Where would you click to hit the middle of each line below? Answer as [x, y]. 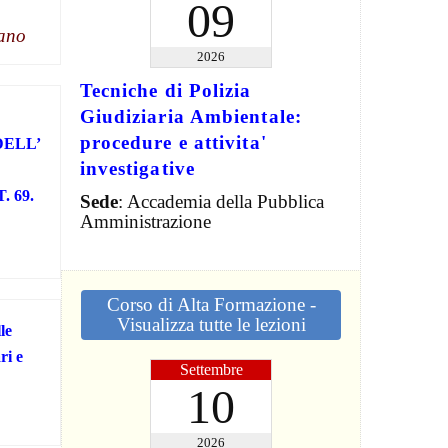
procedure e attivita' [173, 142]
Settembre [211, 369]
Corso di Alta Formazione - [211, 304]
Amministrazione [145, 221]
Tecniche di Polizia [165, 90]
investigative [137, 168]
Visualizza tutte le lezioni [211, 324]
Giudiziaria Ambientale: [190, 116]
